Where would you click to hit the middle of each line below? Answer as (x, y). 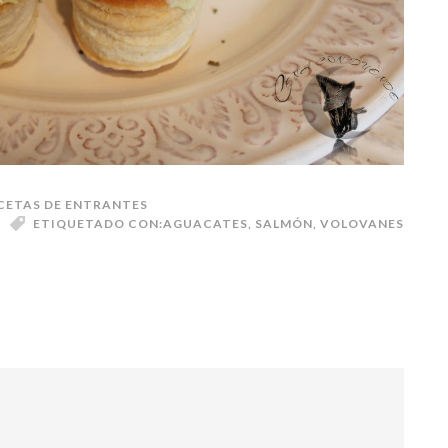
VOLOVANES (362, 223)
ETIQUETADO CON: (98, 223)
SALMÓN (284, 223)
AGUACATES (205, 223)
